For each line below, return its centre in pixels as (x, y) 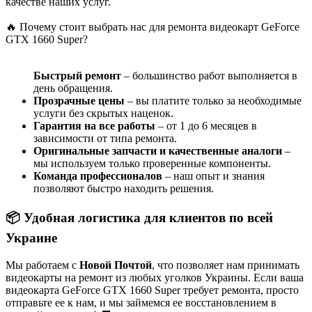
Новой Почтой (116, 265)
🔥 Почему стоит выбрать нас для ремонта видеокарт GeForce (153, 27)
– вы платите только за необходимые (213, 101)
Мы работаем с (42, 265)
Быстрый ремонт (77, 76)
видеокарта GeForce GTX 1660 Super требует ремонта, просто (152, 290)
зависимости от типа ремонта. (105, 139)
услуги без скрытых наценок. (103, 114)
